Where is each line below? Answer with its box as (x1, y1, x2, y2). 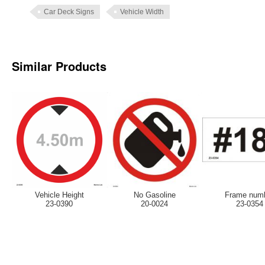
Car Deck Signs (44, 8, 94, 17)
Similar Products (12, 57, 106, 75)
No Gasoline (133, 190, 176, 200)
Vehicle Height (34, 190, 84, 200)
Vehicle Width (120, 8, 164, 17)
